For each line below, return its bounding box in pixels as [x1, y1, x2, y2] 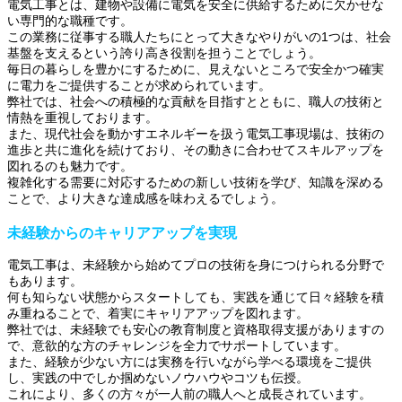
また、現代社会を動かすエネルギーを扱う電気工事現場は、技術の [7, 127, 384, 142]
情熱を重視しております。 [7, 110, 158, 126]
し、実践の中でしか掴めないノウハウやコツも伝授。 [7, 370, 309, 385]
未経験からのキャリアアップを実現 [7, 222, 237, 242]
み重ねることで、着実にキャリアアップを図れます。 [7, 305, 309, 320]
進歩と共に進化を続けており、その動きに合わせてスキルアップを [7, 143, 384, 158]
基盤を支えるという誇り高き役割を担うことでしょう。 [7, 46, 321, 61]
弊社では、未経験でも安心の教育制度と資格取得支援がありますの [7, 321, 384, 336]
